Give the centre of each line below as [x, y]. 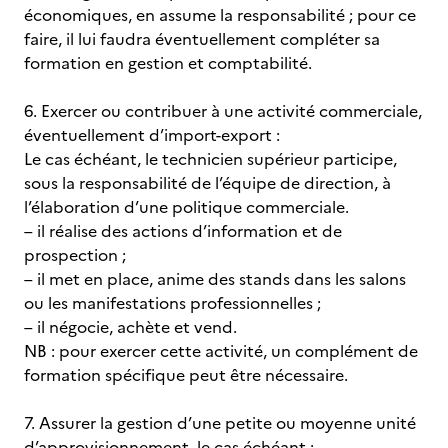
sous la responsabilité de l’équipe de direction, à [207, 183]
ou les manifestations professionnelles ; [172, 303]
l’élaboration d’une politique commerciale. [186, 207]
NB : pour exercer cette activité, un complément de [221, 351]
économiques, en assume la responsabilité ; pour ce [220, 15]
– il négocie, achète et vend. [130, 327]
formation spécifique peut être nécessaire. [186, 375]
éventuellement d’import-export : [152, 135]
